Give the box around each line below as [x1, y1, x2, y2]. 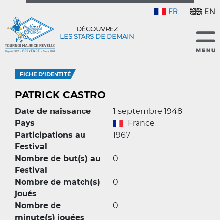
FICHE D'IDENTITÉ [20, 71, 71, 78]
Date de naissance [15, 107, 91, 116]
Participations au [15, 130, 85, 139]
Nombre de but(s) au [15, 154, 101, 163]
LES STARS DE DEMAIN [59, 32, 134, 40]
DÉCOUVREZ [76, 25, 118, 33]
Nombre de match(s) [15, 177, 100, 187]
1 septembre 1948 [113, 107, 182, 116]
